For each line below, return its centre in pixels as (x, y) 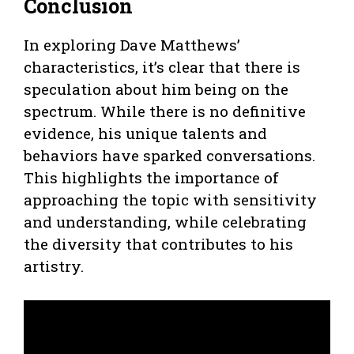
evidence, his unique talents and (145, 134)
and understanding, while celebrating (165, 222)
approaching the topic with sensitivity (170, 200)
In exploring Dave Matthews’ (132, 45)
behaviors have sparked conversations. (169, 156)
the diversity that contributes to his (158, 244)
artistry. (54, 266)
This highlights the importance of (151, 178)
